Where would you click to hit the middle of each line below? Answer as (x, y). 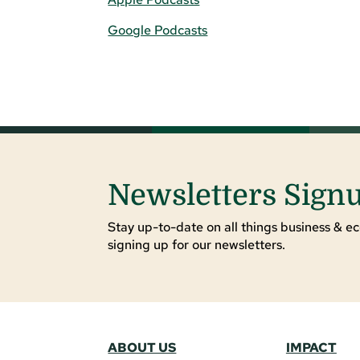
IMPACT (311, 348)
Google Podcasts (158, 31)
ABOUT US (142, 348)
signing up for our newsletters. (197, 245)
